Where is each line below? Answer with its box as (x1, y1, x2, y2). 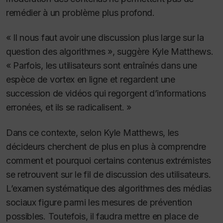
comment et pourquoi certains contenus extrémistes (6, 155, 211, 166)
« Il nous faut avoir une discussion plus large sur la (6, 32, 204, 43)
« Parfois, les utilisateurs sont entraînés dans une (6, 60, 197, 71)
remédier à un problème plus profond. (6, 7, 155, 18)
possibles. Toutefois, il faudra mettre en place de (6, 211, 199, 222)
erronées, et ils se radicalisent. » (6, 102, 131, 113)
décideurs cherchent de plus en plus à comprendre (6, 141, 206, 152)
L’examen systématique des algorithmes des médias (6, 183, 212, 194)
